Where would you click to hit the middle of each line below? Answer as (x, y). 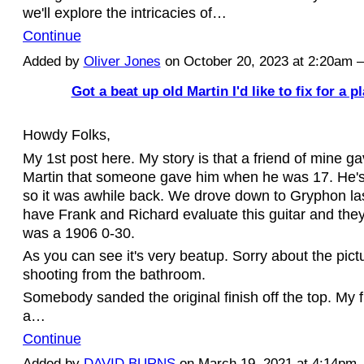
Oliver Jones (122, 61)
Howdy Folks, (66, 135)
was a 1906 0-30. (78, 232)
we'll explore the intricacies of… (124, 13)
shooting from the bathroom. (114, 274)
